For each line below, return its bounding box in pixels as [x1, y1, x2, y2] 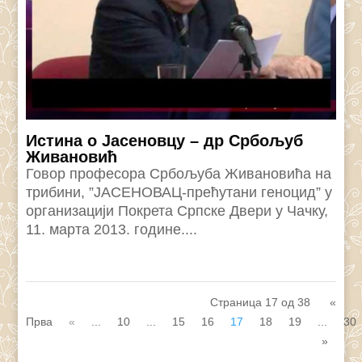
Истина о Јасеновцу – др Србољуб [26, 131, 304, 149]
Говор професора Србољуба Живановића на [26, 165, 332, 182]
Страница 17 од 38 [209, 295, 310, 309]
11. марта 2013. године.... [26, 221, 198, 238]
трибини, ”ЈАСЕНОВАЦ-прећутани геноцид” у [26, 183, 333, 200]
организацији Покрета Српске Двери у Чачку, [26, 202, 329, 219]
